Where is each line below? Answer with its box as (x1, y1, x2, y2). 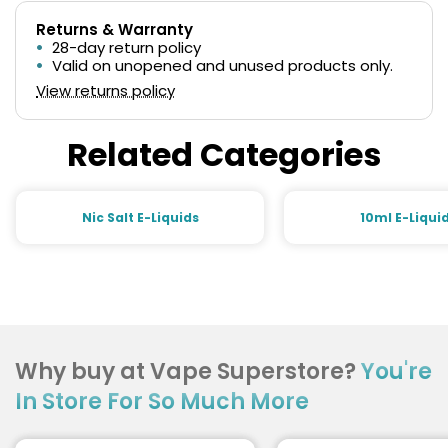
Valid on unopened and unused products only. (52, 55, 393, 76)
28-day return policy (52, 37, 201, 58)
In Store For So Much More (15, 386, 309, 417)
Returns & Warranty (36, 19, 193, 40)
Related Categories (67, 132, 381, 177)
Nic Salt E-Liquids (81, 209, 199, 226)
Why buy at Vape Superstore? (15, 356, 361, 387)
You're (361, 356, 432, 387)
